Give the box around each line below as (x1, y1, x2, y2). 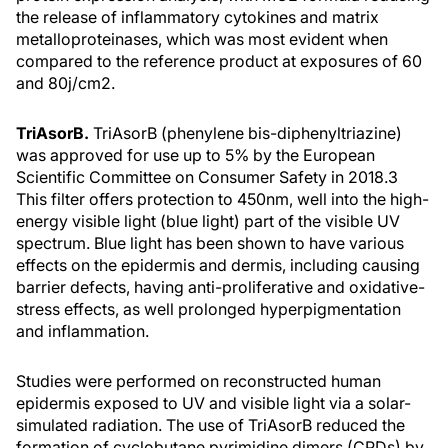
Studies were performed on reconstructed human (16, 371, 381, 391)
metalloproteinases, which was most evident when (16, 29, 388, 49)
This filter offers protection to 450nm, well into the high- (16, 189, 429, 209)
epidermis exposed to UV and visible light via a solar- (16, 393, 411, 413)
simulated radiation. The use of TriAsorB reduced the (16, 415, 405, 435)
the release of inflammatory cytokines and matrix (16, 7, 379, 27)
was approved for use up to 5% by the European (16, 145, 375, 165)
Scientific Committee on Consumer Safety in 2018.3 (16, 167, 398, 187)
